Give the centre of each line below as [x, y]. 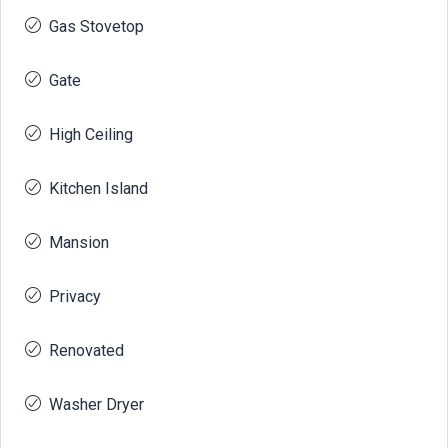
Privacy [75, 296]
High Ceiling [91, 134]
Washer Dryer [96, 404]
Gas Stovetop [96, 26]
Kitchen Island [98, 188]
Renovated [86, 350]
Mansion [79, 242]
